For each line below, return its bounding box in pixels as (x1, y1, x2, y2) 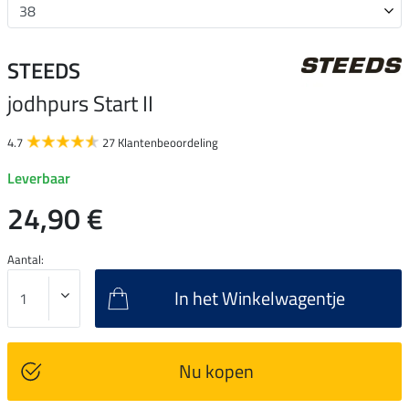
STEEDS (7, 53, 80, 87)
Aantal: (7, 249, 44, 268)
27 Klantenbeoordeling (102, 132, 218, 152)
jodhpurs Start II (7, 86, 153, 120)
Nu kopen (178, 356, 254, 385)
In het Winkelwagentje (174, 283, 345, 312)
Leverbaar (7, 166, 70, 189)
